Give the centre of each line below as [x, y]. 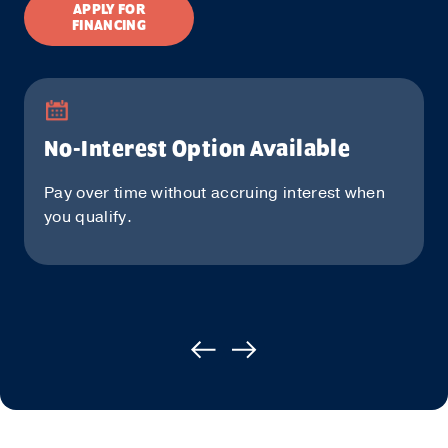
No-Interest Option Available [197, 150]
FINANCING [109, 26]
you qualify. [88, 217]
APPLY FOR [109, 10]
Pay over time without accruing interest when [215, 193]
